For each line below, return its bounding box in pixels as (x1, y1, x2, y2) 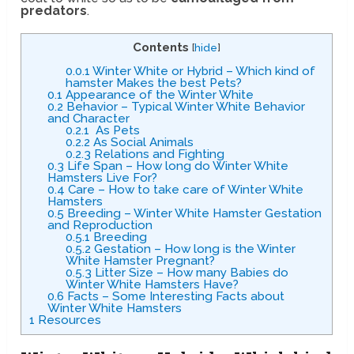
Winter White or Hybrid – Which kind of (89, 64, 315, 79)
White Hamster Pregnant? (65, 254, 215, 269)
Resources (35, 313, 102, 328)
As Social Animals (89, 135, 194, 150)
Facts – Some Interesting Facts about (63, 289, 284, 304)
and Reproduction (47, 218, 153, 233)
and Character (47, 111, 130, 126)
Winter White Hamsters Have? (65, 277, 239, 292)
